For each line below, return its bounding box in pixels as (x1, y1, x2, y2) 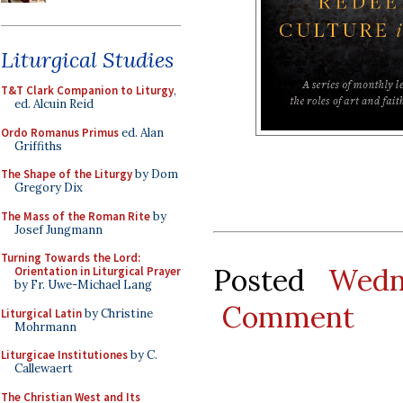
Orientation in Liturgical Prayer (14, 264, 181, 279)
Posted (213, 261, 329, 299)
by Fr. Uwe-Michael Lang (14, 277, 152, 292)
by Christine (82, 305, 153, 321)
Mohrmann (14, 318, 76, 335)
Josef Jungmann (14, 221, 103, 237)
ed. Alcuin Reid (14, 96, 94, 112)
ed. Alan (119, 124, 164, 140)
